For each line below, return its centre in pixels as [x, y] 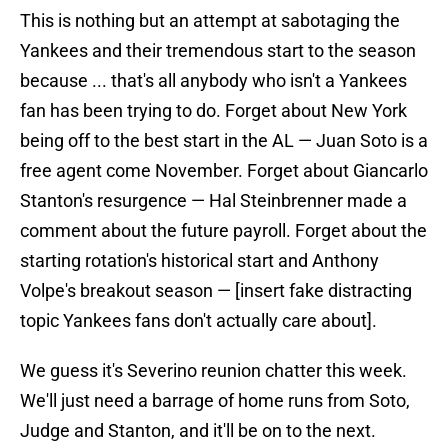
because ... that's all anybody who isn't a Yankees [213, 81]
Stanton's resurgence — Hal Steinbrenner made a [213, 201]
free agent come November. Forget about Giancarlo [224, 171]
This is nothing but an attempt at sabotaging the [210, 21]
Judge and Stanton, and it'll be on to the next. [198, 431]
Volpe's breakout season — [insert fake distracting [216, 291]
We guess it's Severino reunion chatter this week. [213, 371]
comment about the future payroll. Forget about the [223, 231]
